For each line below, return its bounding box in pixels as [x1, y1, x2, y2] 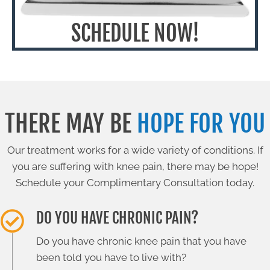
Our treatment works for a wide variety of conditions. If [7, 143, 263, 156]
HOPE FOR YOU [137, 108, 265, 139]
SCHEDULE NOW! [71, 19, 199, 47]
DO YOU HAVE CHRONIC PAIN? [36, 208, 198, 227]
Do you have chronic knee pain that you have [36, 234, 246, 247]
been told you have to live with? [36, 251, 186, 263]
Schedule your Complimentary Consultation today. [16, 176, 254, 189]
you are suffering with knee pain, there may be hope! [11, 160, 259, 172]
